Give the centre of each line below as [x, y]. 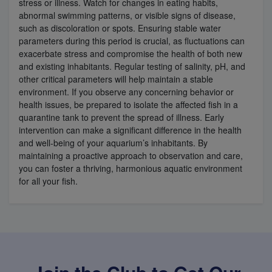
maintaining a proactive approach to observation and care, [131, 155]
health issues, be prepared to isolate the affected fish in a [128, 104]
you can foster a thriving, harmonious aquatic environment [131, 168]
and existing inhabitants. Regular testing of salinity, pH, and [132, 66]
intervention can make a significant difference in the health [130, 130]
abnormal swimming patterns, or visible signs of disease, [127, 15]
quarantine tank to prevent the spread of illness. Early [121, 117]
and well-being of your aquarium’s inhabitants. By [113, 142]
